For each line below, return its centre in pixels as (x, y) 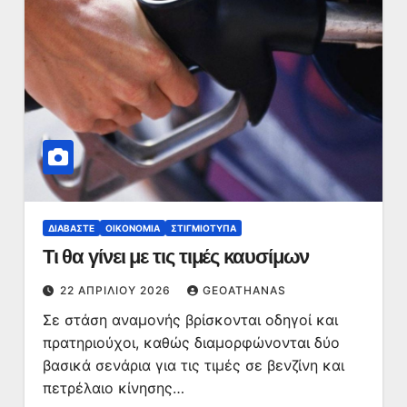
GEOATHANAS (244, 290)
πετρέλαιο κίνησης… (113, 388)
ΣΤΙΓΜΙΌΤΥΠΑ (203, 228)
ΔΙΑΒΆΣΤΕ (71, 228)
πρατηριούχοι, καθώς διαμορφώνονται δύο (191, 342)
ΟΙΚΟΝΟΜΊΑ (132, 228)
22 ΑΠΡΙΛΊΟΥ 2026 (117, 290)
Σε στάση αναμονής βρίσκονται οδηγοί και (190, 320)
